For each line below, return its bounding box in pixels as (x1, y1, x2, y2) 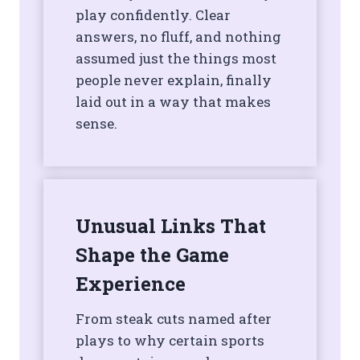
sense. (76, 114, 117, 133)
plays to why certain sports (76, 331, 264, 350)
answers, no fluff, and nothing (76, 27, 281, 47)
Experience (76, 271, 186, 297)
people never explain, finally (76, 71, 272, 90)
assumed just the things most (76, 49, 276, 68)
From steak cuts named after (76, 309, 272, 329)
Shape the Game (76, 242, 229, 268)
